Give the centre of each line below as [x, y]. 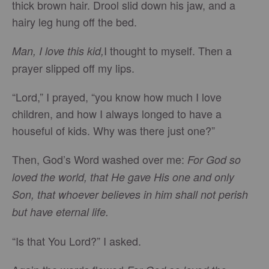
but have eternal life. [60, 212]
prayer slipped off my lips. [73, 68]
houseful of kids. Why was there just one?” [113, 130]
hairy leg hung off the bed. [74, 22]
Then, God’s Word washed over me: [100, 159]
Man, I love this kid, [58, 51]
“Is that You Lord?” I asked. [77, 241]
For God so [214, 159]
